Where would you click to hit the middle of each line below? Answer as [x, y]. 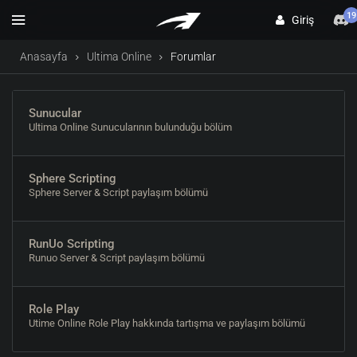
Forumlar [193, 57]
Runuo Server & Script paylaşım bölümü [117, 258]
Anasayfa [44, 57]
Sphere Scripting [73, 178]
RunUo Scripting [72, 244]
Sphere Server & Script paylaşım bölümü [118, 192]
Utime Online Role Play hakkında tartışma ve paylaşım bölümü [167, 323]
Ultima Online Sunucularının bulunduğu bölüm [130, 127]
